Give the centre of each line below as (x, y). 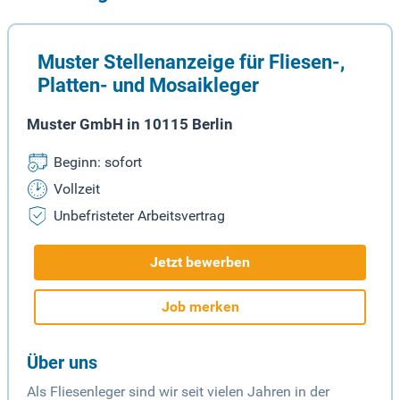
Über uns (62, 363)
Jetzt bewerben (200, 262)
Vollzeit (77, 189)
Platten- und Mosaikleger (148, 85)
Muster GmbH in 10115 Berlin (130, 125)
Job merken (200, 307)
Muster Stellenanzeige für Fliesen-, (191, 62)
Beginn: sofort (98, 162)
